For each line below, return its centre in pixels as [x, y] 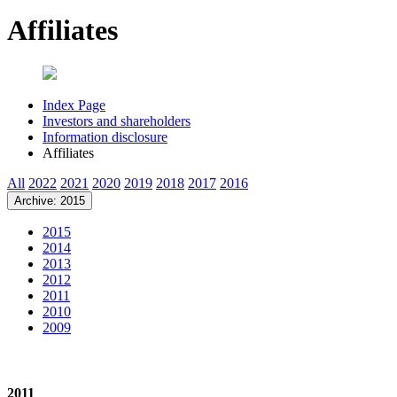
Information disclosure [105, 137]
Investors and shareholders [117, 121]
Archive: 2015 [50, 201]
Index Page [74, 105]
